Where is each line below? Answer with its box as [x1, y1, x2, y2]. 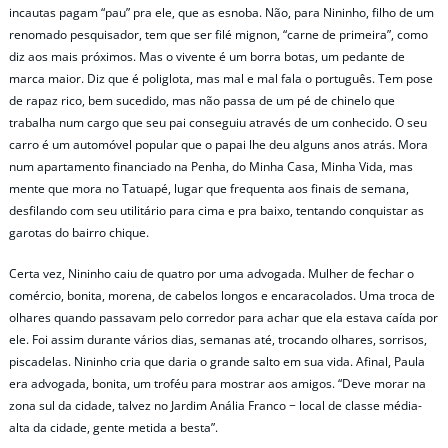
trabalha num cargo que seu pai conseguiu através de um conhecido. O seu [9, 114, 427, 132]
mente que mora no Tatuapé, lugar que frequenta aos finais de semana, [9, 180, 409, 198]
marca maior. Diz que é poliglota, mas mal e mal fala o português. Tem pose [9, 70, 433, 88]
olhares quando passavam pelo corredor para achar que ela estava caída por [9, 309, 438, 327]
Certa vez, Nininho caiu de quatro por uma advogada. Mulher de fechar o [9, 265, 414, 283]
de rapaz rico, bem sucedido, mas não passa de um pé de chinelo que [9, 92, 395, 110]
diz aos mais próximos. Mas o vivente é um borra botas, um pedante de [9, 48, 405, 66]
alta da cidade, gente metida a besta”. [9, 419, 218, 437]
